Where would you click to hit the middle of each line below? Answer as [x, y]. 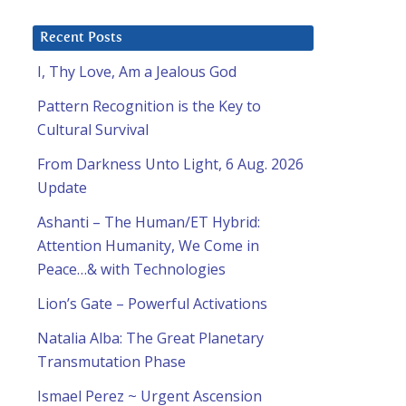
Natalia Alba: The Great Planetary [150, 338]
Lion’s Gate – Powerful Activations [152, 304]
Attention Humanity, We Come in [148, 246]
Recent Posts [81, 38]
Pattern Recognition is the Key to [149, 106]
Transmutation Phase [111, 362]
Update [62, 188]
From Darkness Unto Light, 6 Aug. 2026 [170, 164]
